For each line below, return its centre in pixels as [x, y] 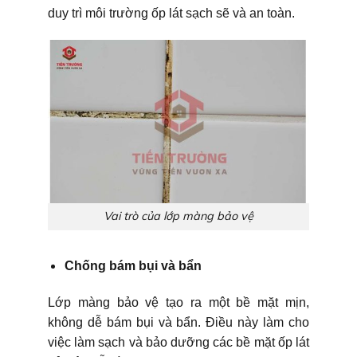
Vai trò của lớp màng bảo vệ [178, 216]
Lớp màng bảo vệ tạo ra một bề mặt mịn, [178, 303]
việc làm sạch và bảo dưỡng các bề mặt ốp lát [178, 343]
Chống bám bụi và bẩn [133, 266]
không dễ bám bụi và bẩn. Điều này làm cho [178, 323]
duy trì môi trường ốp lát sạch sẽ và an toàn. [171, 13]
